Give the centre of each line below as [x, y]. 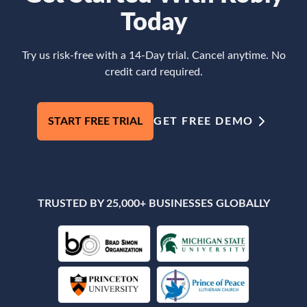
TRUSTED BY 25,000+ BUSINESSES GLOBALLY [153, 203]
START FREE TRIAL [96, 121]
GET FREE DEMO [204, 121]
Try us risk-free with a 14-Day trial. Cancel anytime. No [153, 55]
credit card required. [153, 72]
